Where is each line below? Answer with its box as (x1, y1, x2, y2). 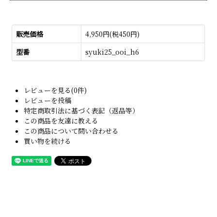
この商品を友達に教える (24, 115, 99, 125)
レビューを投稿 (24, 95, 72, 105)
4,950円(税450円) (85, 29, 140, 39)
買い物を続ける (24, 136, 72, 146)
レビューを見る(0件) (24, 85, 87, 95)
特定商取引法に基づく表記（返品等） (24, 105, 139, 115)
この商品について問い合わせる (24, 125, 119, 136)
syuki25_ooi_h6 (85, 46, 139, 57)
